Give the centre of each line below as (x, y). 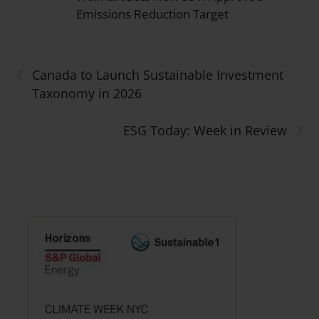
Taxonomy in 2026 (87, 94)
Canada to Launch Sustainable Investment (158, 75)
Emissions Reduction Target (153, 14)
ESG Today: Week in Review (205, 131)
